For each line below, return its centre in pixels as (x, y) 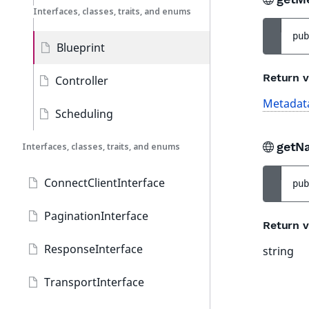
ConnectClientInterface (104, 183)
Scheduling (84, 114)
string (278, 251)
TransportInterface (94, 282)
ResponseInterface (93, 249)
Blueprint (81, 48)
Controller (82, 81)
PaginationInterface (96, 216)
